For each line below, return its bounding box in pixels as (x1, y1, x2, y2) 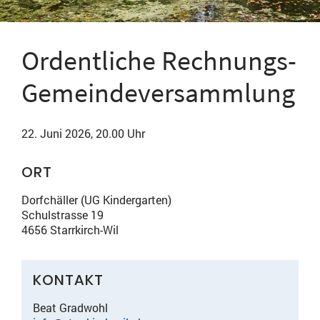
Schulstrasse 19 (21, 207, 104, 222)
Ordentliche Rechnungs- (21, 44, 296, 77)
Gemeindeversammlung (21, 76, 295, 109)
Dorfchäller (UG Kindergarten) (21, 192, 171, 207)
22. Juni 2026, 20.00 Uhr (21, 126, 145, 141)
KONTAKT (33, 270, 104, 290)
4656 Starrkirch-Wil (21, 222, 119, 237)
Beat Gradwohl (33, 300, 108, 315)
